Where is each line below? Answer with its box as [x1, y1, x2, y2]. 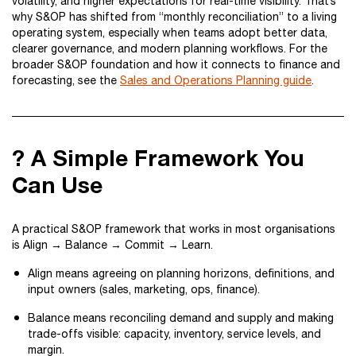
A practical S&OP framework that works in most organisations [12, 222, 335, 235]
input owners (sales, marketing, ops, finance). [28, 283, 260, 296]
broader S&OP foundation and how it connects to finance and [12, 58, 340, 71]
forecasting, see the [12, 74, 120, 87]
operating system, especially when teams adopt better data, [12, 26, 327, 39]
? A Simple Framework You [12, 145, 304, 171]
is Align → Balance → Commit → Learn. [12, 238, 213, 251]
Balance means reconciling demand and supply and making [28, 311, 334, 324]
